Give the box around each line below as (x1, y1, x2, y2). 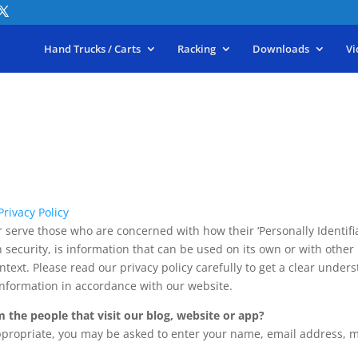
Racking (177, 42, 216, 56)
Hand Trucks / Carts (43, 42, 141, 56)
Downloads (252, 42, 309, 56)
